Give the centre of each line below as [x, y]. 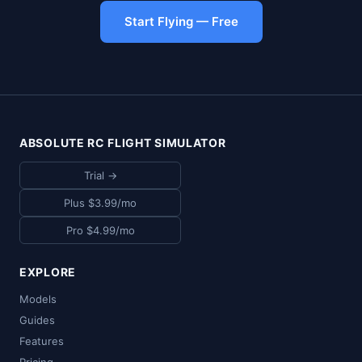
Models [38, 299]
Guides [37, 320]
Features [42, 341]
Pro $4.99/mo [100, 230]
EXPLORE [48, 271]
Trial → [100, 175]
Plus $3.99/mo [100, 202]
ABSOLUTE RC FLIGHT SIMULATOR [123, 142]
